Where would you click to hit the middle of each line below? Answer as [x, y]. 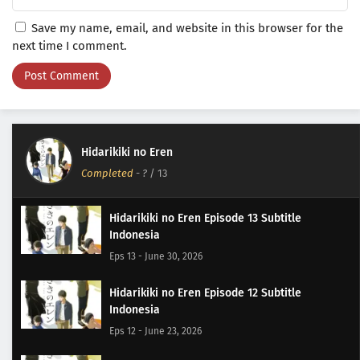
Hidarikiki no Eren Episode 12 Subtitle [205, 293]
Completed [107, 174]
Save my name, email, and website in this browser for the [187, 29]
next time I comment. [70, 46]
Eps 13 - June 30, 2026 [156, 257]
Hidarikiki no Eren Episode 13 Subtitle [205, 219]
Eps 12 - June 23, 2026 [155, 331]
